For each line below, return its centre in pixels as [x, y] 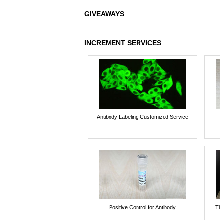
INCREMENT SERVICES [123, 43]
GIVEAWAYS [104, 14]
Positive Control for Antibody [143, 207]
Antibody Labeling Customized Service [143, 117]
